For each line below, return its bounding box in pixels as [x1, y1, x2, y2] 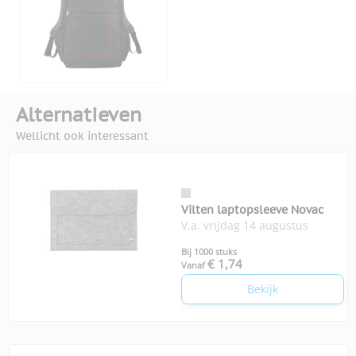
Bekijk [247, 281, 278, 297]
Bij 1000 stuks [181, 246, 237, 258]
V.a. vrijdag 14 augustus [181, 218, 308, 234]
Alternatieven [16, 103, 141, 128]
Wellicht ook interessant [16, 129, 149, 144]
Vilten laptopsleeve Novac [181, 203, 323, 218]
